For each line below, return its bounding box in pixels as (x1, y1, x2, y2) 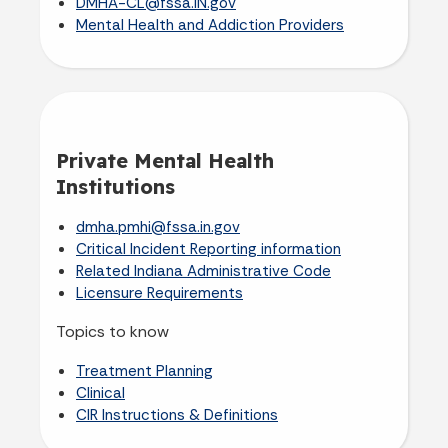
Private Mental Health (56, 147, 274, 173)
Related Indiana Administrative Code (76, 260, 331, 281)
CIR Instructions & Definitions (76, 404, 278, 425)
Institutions (56, 173, 175, 199)
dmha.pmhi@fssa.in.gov (76, 216, 240, 237)
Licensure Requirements (76, 282, 243, 303)
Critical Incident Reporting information (76, 238, 341, 259)
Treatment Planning (76, 360, 213, 381)
